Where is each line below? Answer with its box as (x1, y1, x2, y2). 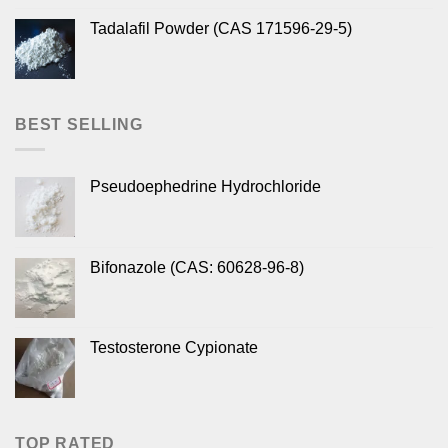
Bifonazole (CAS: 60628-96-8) (90, 258, 304, 276)
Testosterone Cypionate (90, 338, 258, 356)
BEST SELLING (15, 116, 143, 134)
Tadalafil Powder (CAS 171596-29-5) (90, 20, 352, 38)
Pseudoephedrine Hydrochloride (90, 177, 321, 195)
